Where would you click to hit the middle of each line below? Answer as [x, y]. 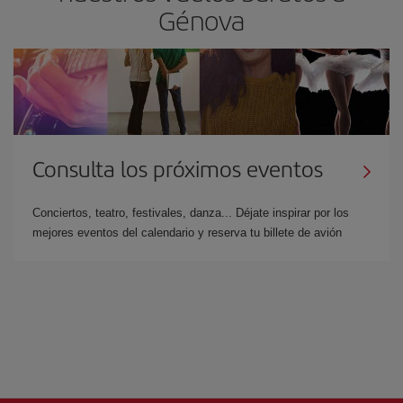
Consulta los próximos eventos [178, 168]
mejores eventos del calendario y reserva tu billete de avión [187, 233]
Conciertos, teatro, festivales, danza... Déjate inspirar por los [191, 213]
